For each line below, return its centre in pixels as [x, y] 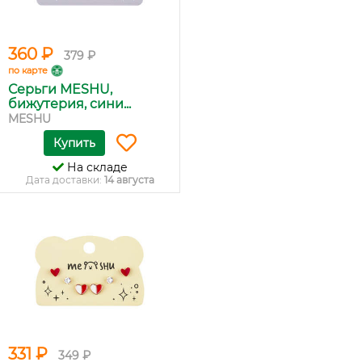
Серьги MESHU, [60, 89]
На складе [95, 167]
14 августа [129, 180]
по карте [28, 70]
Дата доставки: [65, 180]
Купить [74, 143]
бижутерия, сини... [69, 104]
